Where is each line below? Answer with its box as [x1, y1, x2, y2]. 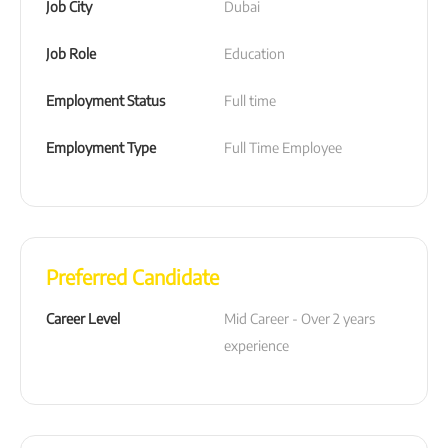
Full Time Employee [224, 138, 342, 156]
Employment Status [46, 91, 165, 109]
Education [224, 44, 285, 62]
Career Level [46, 309, 120, 327]
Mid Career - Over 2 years [224, 309, 375, 327]
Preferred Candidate [46, 263, 219, 289]
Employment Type [46, 138, 156, 156]
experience [224, 336, 289, 354]
